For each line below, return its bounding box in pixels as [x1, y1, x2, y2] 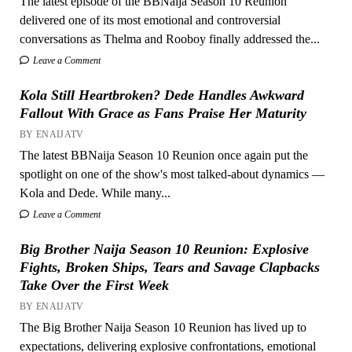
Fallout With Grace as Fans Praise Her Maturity [19, 104, 306, 121]
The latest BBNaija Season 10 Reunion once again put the [19, 148, 308, 162]
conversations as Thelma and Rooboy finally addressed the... [19, 31, 320, 46]
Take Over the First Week [19, 277, 169, 293]
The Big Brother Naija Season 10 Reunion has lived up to [19, 320, 306, 334]
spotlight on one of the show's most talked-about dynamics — [19, 167, 324, 181]
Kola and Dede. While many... [19, 185, 170, 200]
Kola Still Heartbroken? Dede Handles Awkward [19, 86, 304, 103]
